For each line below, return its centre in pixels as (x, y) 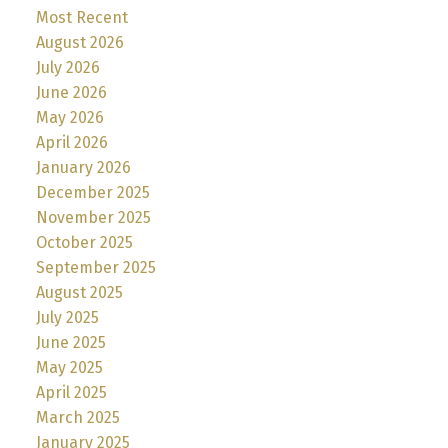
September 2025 (95, 268)
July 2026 (67, 68)
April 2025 (71, 393)
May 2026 (69, 118)
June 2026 (71, 93)
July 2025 (67, 318)
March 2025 (77, 418)
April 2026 (71, 143)
